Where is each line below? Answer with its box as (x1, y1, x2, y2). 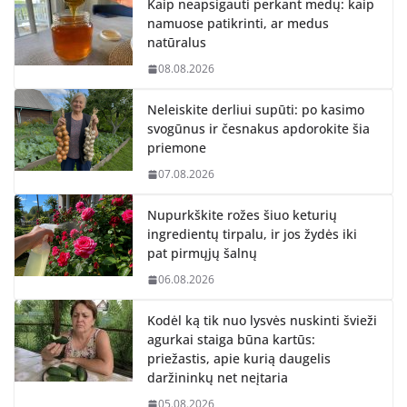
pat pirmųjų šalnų (147, 244, 257, 263)
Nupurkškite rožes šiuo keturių (147, 206, 337, 224)
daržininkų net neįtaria (147, 369, 288, 387)
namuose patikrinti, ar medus (147, 15, 329, 33)
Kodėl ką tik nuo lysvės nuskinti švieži (147, 312, 377, 330)
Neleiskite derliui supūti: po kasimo (147, 101, 364, 119)
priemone (147, 139, 206, 157)
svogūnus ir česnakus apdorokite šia (147, 120, 370, 138)
